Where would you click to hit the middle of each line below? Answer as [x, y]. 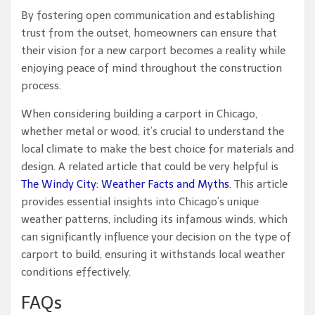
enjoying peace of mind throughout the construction [152, 68]
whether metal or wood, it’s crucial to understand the [153, 131]
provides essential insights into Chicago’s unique [140, 202]
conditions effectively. [76, 272]
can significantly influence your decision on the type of [156, 237]
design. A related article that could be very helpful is [150, 167]
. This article [258, 184]
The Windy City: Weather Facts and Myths [125, 184]
